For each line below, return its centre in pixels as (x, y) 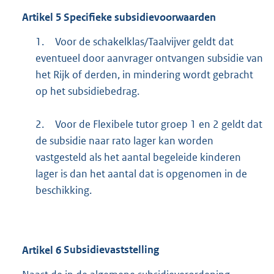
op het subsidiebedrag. (87, 91)
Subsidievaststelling (110, 250)
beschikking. (63, 191)
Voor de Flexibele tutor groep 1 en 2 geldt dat (158, 124)
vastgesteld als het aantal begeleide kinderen (138, 157)
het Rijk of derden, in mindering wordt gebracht (144, 75)
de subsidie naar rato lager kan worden (124, 141)
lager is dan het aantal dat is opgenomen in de (141, 174)
